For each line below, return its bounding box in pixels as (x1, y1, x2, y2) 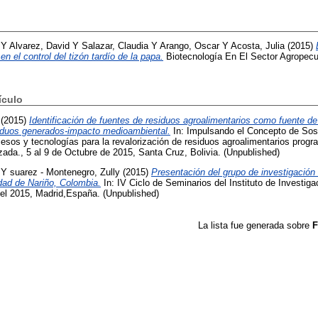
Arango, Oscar (160, 40, 219, 52)
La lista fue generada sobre (198, 220, 312, 231)
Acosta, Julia (231, 40, 285, 52)
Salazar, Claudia (82, 40, 148, 52)
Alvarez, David (9, 40, 70, 52)
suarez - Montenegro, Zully (10, 167, 120, 178)
